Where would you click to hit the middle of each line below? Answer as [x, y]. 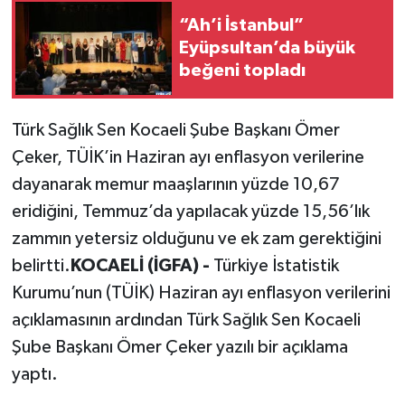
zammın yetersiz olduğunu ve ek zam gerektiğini [196, 239]
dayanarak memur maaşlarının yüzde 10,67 [175, 185]
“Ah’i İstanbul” [241, 25]
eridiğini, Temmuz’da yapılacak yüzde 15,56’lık [190, 212]
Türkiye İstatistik [276, 266]
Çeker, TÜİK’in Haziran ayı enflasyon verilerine [188, 158]
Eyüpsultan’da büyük [267, 47]
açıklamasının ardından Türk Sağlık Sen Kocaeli [186, 320]
